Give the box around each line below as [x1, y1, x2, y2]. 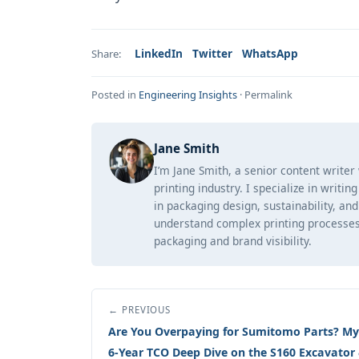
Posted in [91, 87, 139, 102]
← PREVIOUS [108, 304, 171, 316]
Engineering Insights [139, 87, 237, 102]
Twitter [192, 46, 232, 61]
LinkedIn [135, 46, 183, 61]
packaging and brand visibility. [154, 233, 312, 248]
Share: [91, 46, 122, 61]
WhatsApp [242, 46, 298, 61]
